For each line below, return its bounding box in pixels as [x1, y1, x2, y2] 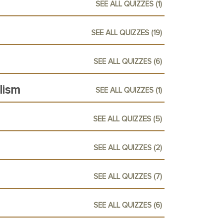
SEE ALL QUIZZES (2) [94, 144, 162, 152]
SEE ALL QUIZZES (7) [94, 172, 162, 180]
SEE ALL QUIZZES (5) [93, 115, 162, 123]
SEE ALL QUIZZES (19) [91, 29, 162, 37]
